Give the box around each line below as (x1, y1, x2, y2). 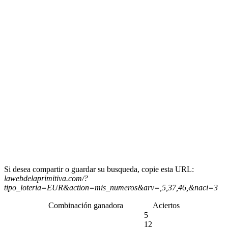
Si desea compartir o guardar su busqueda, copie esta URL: (4, 164, 194, 174)
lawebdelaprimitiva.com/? (4, 174, 88, 183)
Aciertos (153, 201, 180, 210)
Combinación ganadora (48, 201, 123, 210)
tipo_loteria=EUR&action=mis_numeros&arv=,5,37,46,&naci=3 (4, 183, 218, 192)
